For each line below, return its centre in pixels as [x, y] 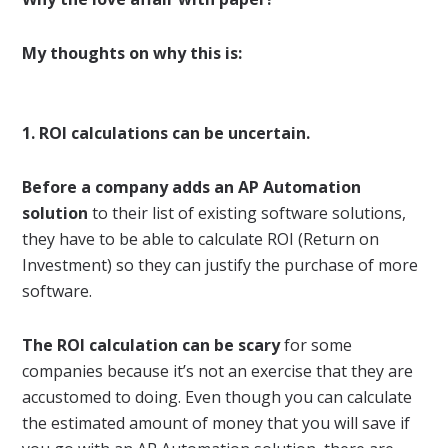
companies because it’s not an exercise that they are [218, 370]
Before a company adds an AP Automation [192, 186]
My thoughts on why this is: [132, 52]
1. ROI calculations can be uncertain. [166, 132]
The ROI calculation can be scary [151, 344]
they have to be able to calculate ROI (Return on [201, 238]
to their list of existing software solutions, [247, 212]
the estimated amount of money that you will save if [216, 422]
